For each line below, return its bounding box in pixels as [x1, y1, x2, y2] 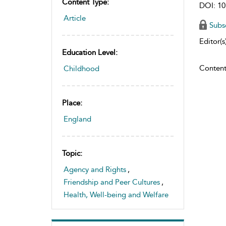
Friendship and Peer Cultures [64, 178, 160, 187]
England [64, 115, 91, 124]
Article [64, 14, 86, 23]
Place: [62, 98, 82, 107]
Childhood [64, 64, 99, 73]
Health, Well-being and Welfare [64, 190, 168, 199]
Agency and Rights [64, 165, 126, 174]
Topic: [62, 149, 82, 158]
